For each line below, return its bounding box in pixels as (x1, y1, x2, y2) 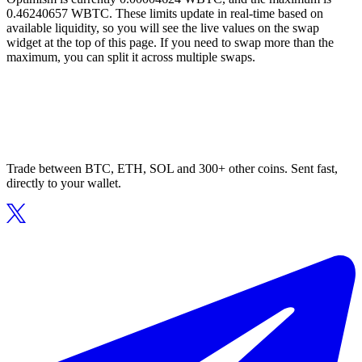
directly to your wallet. (6, 176, 121, 191)
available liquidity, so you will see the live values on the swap (6, 21, 319, 36)
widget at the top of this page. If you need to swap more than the (6, 36, 334, 50)
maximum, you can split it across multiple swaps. (6, 50, 255, 65)
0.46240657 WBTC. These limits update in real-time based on (6, 6, 323, 21)
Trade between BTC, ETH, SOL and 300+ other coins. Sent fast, (6, 162, 338, 176)
